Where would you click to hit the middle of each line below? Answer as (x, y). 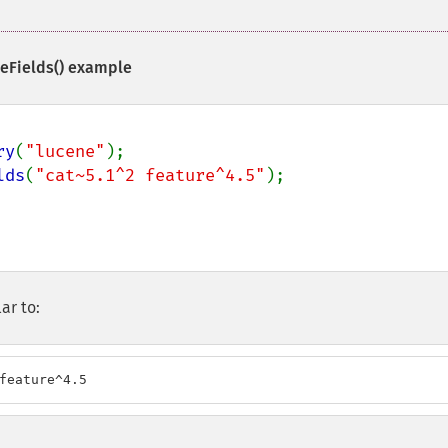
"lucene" (65, 151)
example (98, 67)
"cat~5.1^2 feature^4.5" (150, 175)
